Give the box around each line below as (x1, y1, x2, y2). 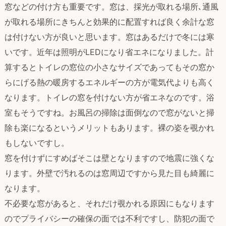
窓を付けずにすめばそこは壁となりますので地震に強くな (5, 152, 214, 163)
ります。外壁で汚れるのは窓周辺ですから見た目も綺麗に (5, 167, 214, 178)
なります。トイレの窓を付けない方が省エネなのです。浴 (5, 92, 214, 102)
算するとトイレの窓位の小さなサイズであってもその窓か (5, 62, 214, 72)
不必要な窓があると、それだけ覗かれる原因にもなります (5, 198, 214, 208)
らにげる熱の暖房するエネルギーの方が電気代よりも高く (5, 77, 214, 87)
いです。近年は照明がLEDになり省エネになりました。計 (5, 46, 214, 57)
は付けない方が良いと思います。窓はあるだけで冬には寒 (5, 31, 214, 42)
